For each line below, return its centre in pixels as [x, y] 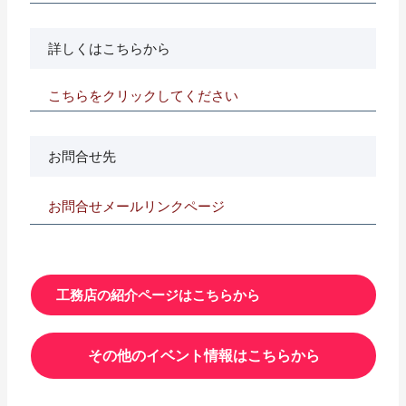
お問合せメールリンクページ [137, 206]
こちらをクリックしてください [144, 95]
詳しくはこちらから [110, 48]
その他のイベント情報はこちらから [203, 355]
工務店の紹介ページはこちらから [159, 295]
